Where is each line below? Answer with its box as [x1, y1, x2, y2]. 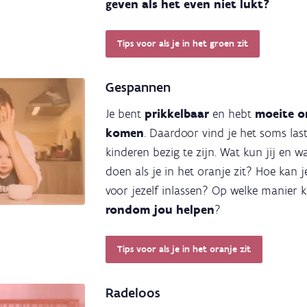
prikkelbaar [145, 106, 212, 121]
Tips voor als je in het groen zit [116, 37, 248, 49]
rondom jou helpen [106, 201, 214, 217]
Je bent [106, 106, 145, 121]
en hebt [212, 106, 255, 121]
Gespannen [106, 78, 171, 95]
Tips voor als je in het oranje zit [116, 243, 251, 255]
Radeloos [106, 284, 160, 301]
